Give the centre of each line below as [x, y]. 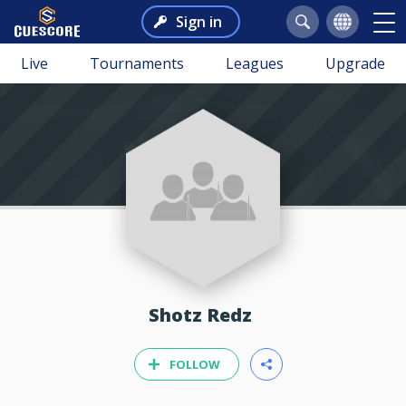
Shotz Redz [208, 315]
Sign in [198, 22]
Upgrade [355, 63]
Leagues [255, 63]
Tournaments [137, 63]
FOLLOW [195, 365]
